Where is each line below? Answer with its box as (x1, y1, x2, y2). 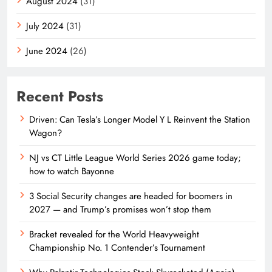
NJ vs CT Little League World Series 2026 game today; (29, 151, 241, 165)
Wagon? (29, 126, 62, 140)
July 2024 (26, 19, 64, 33)
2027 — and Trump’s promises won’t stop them (29, 202, 211, 216)
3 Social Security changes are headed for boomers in (29, 189, 233, 203)
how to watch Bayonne (29, 164, 114, 178)
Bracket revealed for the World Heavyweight (29, 227, 199, 241)
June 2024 (26, 44, 67, 58)
